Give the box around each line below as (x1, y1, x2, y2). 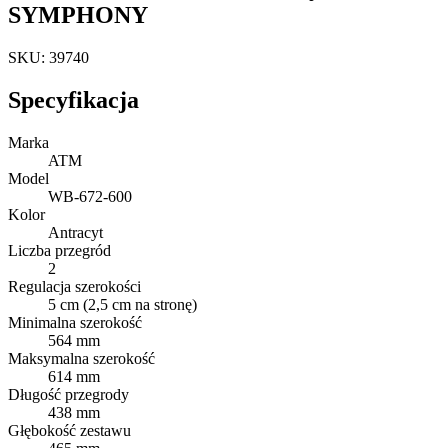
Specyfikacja (8, 86, 139, 113)
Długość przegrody (8, 385, 129, 403)
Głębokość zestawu (8, 421, 131, 439)
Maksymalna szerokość (8, 349, 155, 367)
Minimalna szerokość (8, 313, 142, 331)
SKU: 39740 (8, 48, 89, 66)
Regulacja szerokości (8, 277, 141, 295)
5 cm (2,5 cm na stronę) (48, 295, 197, 313)
